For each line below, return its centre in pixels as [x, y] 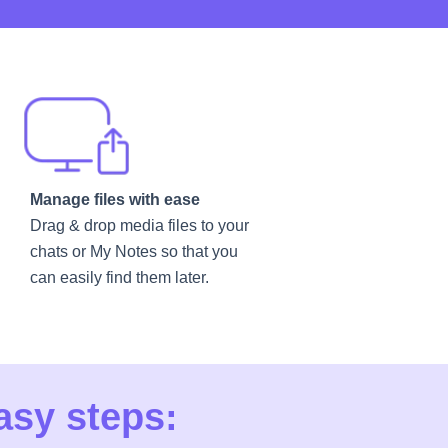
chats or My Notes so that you [134, 251]
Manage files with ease [115, 199]
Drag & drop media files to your [139, 225]
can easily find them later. [119, 277]
